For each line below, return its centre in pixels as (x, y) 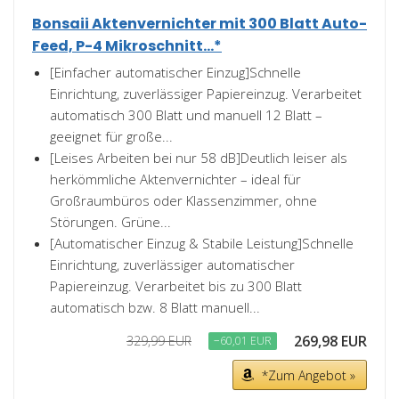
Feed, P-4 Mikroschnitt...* (127, 46)
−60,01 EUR (243, 341)
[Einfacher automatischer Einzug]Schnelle (175, 72)
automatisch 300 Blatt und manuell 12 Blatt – (186, 115)
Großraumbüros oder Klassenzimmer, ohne (183, 200)
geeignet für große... (111, 136)
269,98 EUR (330, 341)
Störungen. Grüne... (110, 222)
